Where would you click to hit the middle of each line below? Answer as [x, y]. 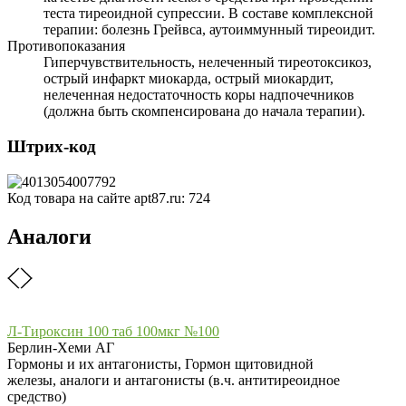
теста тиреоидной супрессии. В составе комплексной [208, 14]
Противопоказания [66, 46]
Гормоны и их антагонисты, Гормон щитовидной [160, 363]
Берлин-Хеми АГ [61, 347]
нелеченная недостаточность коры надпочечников [199, 95]
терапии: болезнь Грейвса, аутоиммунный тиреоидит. [209, 30]
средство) [37, 396]
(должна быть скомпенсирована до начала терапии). [204, 111]
